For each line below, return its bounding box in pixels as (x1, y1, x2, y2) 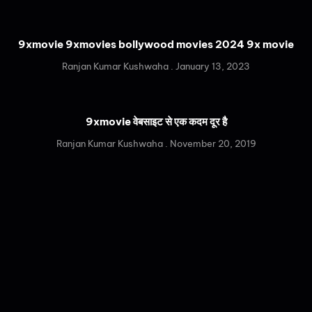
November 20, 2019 (167, 137, 256, 149)
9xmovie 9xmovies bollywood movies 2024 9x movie (18, 37, 294, 51)
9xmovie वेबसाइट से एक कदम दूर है (85, 114, 227, 128)
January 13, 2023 (173, 60, 250, 72)
